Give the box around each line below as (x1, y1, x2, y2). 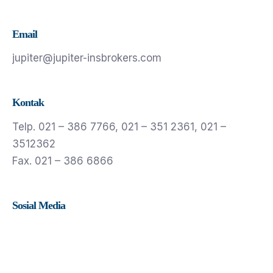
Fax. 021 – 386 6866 (12, 154, 113, 167)
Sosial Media (12, 199, 65, 211)
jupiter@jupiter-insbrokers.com (12, 52, 161, 65)
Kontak (12, 96, 44, 109)
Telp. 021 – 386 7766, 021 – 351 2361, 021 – (12, 120, 226, 133)
